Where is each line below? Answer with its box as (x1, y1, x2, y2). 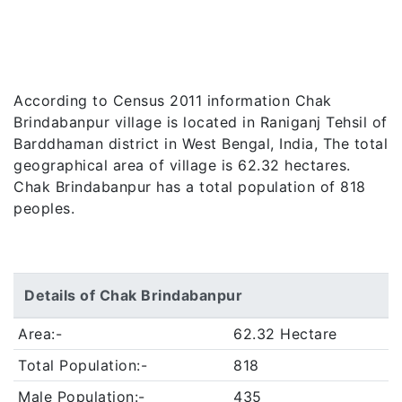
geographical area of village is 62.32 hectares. (13, 156, 351, 174)
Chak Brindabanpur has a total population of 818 (13, 178, 366, 196)
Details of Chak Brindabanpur (24, 286, 242, 304)
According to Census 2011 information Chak (13, 92, 332, 109)
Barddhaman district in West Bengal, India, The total (13, 135, 388, 153)
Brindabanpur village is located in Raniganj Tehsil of (13, 113, 388, 131)
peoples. (13, 199, 74, 217)
